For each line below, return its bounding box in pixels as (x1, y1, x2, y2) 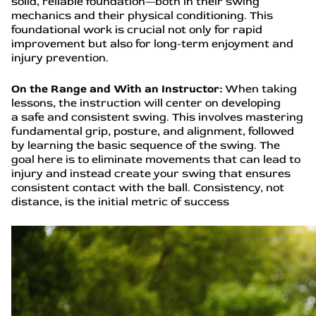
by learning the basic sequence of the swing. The (11, 138, 280, 152)
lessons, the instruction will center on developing (11, 96, 281, 110)
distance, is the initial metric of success (11, 195, 232, 209)
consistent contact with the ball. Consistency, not (11, 181, 284, 195)
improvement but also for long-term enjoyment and (11, 37, 293, 51)
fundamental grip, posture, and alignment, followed (11, 124, 294, 138)
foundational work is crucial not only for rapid (11, 23, 262, 37)
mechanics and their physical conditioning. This (11, 8, 273, 23)
